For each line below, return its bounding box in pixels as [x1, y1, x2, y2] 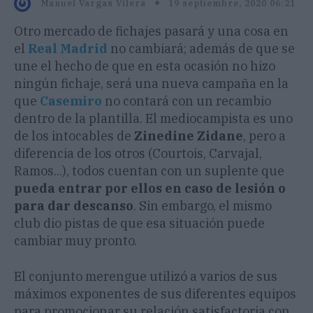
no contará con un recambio [102, 93, 271, 110]
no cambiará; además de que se [108, 41, 295, 57]
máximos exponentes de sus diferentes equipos [14, 286, 296, 303]
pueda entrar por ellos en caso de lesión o [14, 180, 286, 197]
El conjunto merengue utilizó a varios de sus [14, 268, 277, 285]
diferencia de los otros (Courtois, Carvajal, [14, 145, 262, 162]
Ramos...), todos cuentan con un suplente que [14, 163, 284, 180]
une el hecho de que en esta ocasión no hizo [14, 58, 275, 75]
